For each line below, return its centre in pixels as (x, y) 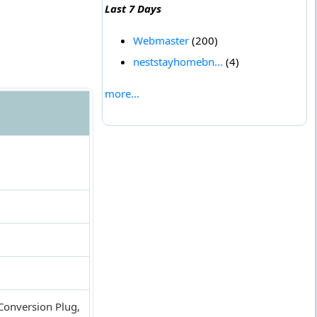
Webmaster (161, 41)
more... (122, 94)
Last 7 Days (133, 9)
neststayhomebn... (178, 62)
